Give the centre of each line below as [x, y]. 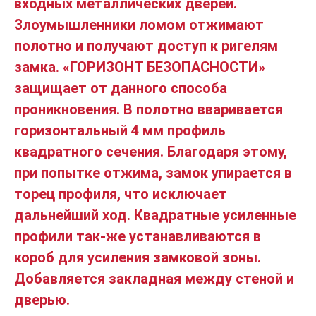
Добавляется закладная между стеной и [154, 278]
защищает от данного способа [121, 88]
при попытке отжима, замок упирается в [153, 172]
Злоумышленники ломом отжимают [139, 24]
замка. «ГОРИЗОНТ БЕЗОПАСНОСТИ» [140, 67]
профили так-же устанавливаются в [138, 236]
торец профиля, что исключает [121, 194]
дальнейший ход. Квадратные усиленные [155, 215]
